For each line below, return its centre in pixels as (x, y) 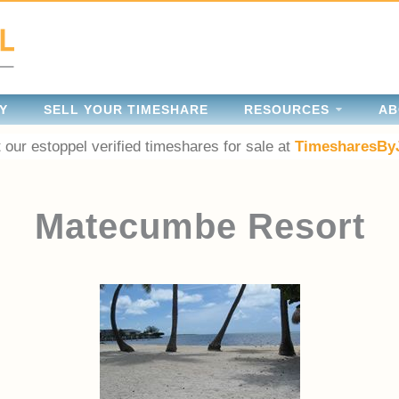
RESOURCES (287, 109)
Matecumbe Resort (199, 226)
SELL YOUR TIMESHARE (126, 109)
